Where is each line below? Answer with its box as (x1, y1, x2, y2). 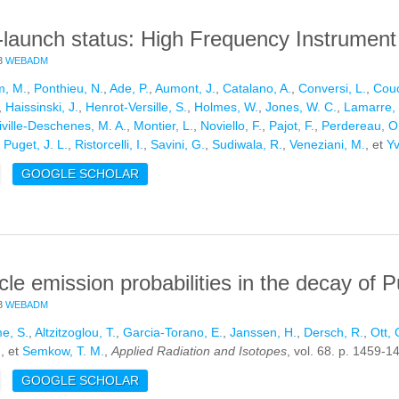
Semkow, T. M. (22, 344, 104, 359)
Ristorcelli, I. (75, 137, 143, 152)
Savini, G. (151, 137, 205, 152)
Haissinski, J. (5, 100, 78, 115)
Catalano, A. (223, 81, 291, 96)
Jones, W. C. (265, 100, 337, 115)
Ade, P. (110, 81, 149, 96)
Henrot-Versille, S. (85, 100, 187, 115)
